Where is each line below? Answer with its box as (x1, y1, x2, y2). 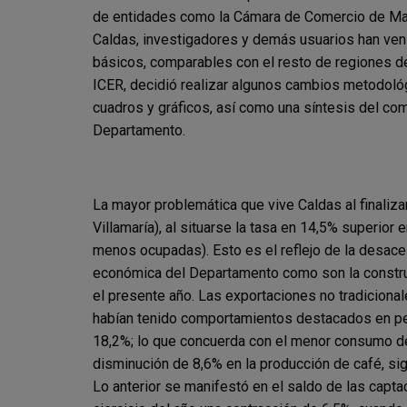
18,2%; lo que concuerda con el (93, 332, 291, 350)
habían (93, 309, 137, 327)
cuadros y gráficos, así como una (93, 98, 303, 116)
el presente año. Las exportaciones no (93, 286, 339, 304)
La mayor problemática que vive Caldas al (93, 195, 360, 213)
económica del (93, 263, 189, 282)
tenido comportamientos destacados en (137, 309, 394, 327)
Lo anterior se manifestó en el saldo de (93, 377, 346, 395)
